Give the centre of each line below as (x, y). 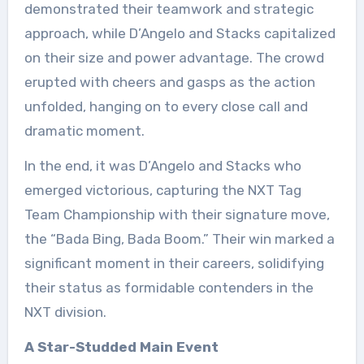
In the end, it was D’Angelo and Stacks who (162, 166)
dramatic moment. (84, 131)
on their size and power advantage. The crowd (174, 58)
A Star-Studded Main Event (121, 347)
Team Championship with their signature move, (177, 214)
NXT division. (65, 312)
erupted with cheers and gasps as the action (169, 82)
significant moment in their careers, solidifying (174, 263)
